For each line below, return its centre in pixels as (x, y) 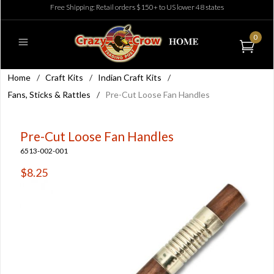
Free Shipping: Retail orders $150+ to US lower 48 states (137, 7)
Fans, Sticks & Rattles (49, 94)
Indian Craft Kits (130, 77)
